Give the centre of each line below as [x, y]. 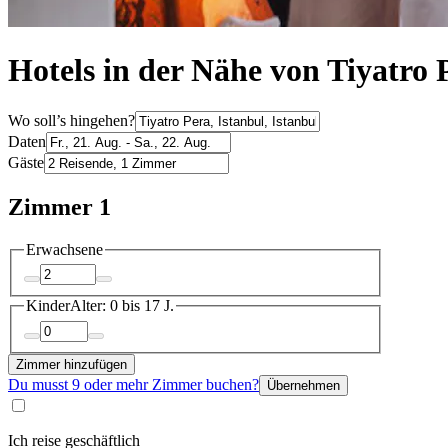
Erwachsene [64, 249]
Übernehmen [303, 385]
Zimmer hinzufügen [71, 364]
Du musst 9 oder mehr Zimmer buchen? [133, 384]
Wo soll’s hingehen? [71, 120]
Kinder [48, 306]
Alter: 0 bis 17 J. [122, 306]
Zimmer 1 [59, 206]
